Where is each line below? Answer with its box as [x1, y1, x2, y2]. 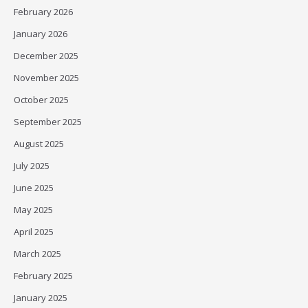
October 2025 [14, 93, 69, 106]
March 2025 [14, 247, 61, 260]
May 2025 [14, 203, 53, 216]
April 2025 [14, 225, 54, 238]
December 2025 [14, 49, 78, 62]
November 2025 [14, 71, 79, 84]
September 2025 [14, 115, 82, 128]
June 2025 [14, 181, 54, 194]
